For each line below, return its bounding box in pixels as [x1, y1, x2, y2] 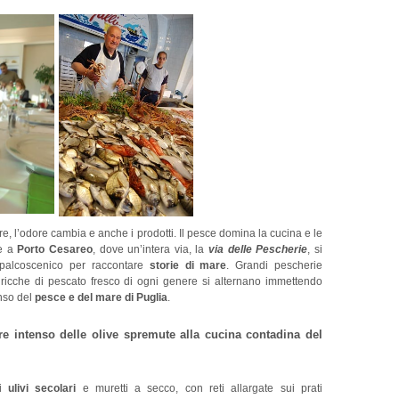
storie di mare [143, 258, 227, 272]
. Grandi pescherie [226, 258, 323, 272]
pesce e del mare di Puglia [35, 290, 167, 304]
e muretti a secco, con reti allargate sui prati [76, 381, 323, 395]
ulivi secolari [7, 381, 77, 395]
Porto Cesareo [17, 242, 93, 256]
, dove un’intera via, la [92, 242, 205, 256]
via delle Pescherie [204, 242, 308, 256]
